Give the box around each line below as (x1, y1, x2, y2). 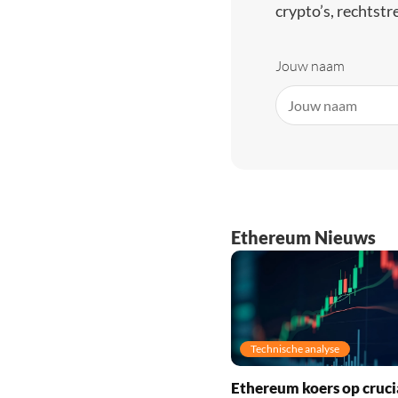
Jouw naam (275, 57, 345, 76)
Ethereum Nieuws (230, 226, 376, 248)
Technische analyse (250, 341, 339, 355)
